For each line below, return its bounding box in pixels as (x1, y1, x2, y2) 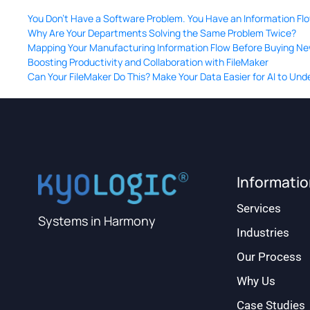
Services (236, 201, 281, 216)
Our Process (236, 250, 302, 264)
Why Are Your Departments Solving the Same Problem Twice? (28, 26, 296, 39)
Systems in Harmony (37, 212, 156, 230)
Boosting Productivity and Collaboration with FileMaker (28, 55, 268, 69)
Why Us (236, 274, 275, 289)
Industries (236, 226, 289, 240)
